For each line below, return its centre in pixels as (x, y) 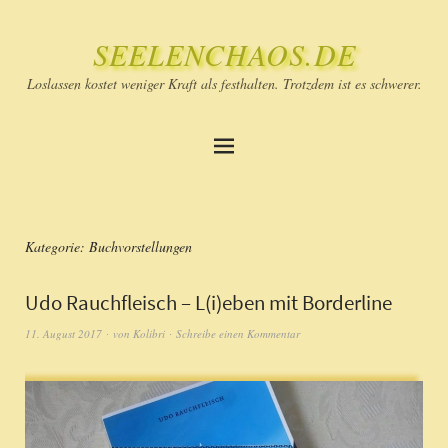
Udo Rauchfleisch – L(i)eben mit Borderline (208, 302)
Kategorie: (57, 246)
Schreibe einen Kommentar (238, 333)
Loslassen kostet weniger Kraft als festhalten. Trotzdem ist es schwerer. (224, 83)
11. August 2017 (63, 333)
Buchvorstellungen (140, 246)
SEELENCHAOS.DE (224, 54)
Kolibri (149, 333)
